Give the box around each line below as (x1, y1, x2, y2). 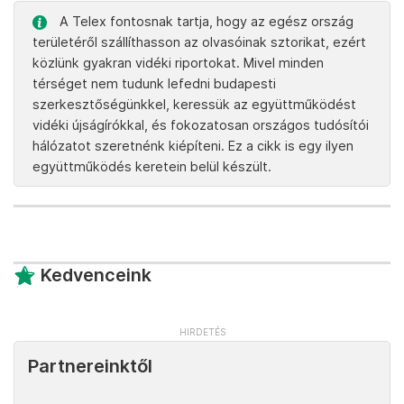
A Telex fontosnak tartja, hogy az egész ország (56, 14, 353, 30)
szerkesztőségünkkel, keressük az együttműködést (32, 96, 356, 113)
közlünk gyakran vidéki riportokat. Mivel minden (32, 55, 324, 71)
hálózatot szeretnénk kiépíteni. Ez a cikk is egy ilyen (32, 138, 353, 154)
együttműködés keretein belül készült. (32, 159, 271, 175)
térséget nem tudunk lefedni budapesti (32, 76, 276, 92)
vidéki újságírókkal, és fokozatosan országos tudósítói (32, 117, 369, 133)
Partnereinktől (28, 355, 152, 378)
